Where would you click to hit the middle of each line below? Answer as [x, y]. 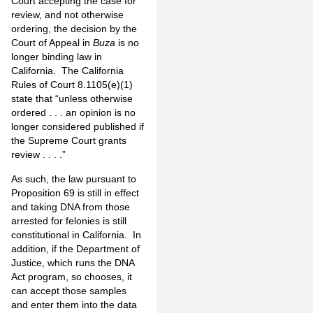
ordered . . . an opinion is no [73, 113]
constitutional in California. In [76, 234]
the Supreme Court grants [69, 141]
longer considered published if [78, 127]
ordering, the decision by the [74, 29]
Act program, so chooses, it [72, 276]
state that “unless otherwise [72, 99]
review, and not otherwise [67, 15]
